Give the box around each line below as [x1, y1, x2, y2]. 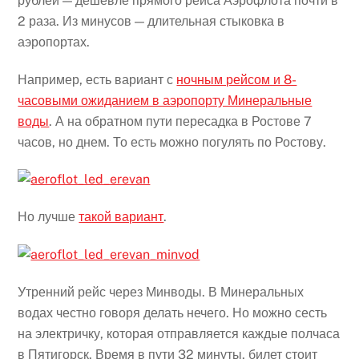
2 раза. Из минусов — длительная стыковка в [18, 13, 285, 29]
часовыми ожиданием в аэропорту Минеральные [18, 92, 313, 108]
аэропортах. [18, 34, 91, 50]
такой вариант [79, 209, 164, 225]
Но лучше [18, 209, 79, 225]
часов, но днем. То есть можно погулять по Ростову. [18, 134, 327, 150]
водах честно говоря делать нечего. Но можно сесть [18, 305, 328, 321]
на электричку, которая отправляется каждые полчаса [18, 325, 341, 341]
